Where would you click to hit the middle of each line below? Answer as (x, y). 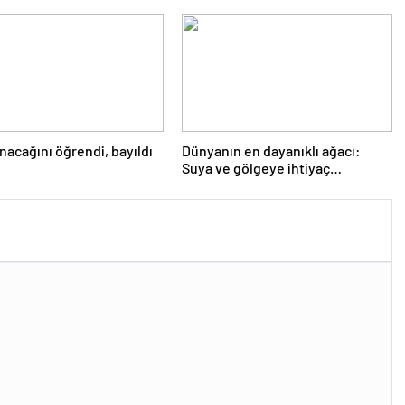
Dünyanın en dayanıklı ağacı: (271, 150)
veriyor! (206, 202)
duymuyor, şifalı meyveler (263, 184)
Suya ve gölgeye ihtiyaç (255, 167)
